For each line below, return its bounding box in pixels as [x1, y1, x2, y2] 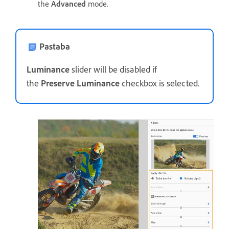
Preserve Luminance [41, 78, 120, 89]
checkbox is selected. [120, 78, 199, 89]
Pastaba [39, 41, 70, 53]
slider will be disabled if [70, 64, 157, 76]
